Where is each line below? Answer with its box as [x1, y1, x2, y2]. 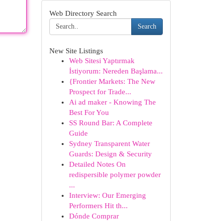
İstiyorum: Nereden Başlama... [69, 67, 163, 75]
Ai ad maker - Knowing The [69, 98, 156, 106]
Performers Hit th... [69, 202, 128, 210]
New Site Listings [49, 46, 103, 55]
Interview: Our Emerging [69, 191, 146, 199]
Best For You [69, 109, 109, 116]
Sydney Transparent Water [69, 140, 150, 147]
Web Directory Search [49, 9, 117, 17]
